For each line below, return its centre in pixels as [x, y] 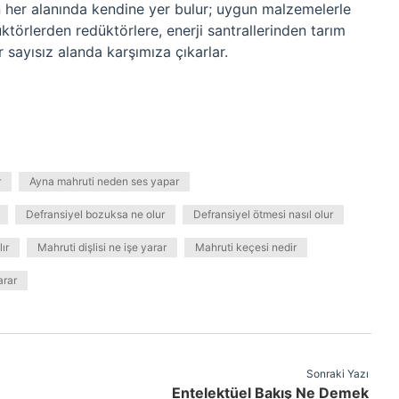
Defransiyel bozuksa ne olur [95, 214]
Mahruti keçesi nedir [246, 247]
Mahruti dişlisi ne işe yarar [102, 247]
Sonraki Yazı [338, 374]
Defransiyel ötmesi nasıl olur [263, 214]
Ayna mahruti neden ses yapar [104, 181]
